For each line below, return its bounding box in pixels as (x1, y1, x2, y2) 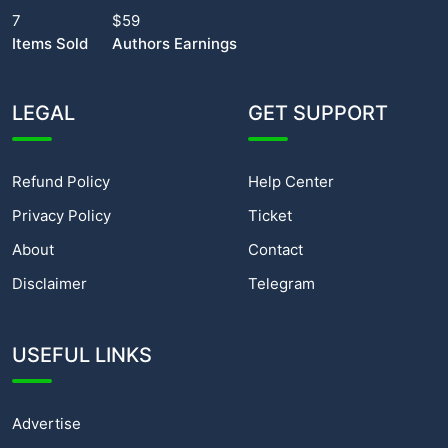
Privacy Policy (12, 206, 111, 225)
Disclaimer (12, 274, 87, 293)
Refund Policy (12, 172, 110, 191)
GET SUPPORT (248, 101, 388, 125)
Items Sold (12, 34, 88, 53)
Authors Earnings (112, 34, 237, 53)
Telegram (248, 274, 315, 293)
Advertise (12, 414, 81, 433)
